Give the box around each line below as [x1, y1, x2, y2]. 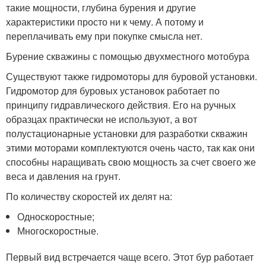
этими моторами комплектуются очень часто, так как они [6, 140, 255, 154]
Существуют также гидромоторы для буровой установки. [6, 69, 257, 83]
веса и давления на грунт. [6, 169, 121, 183]
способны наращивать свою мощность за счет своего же [6, 154, 256, 169]
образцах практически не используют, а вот [6, 112, 197, 126]
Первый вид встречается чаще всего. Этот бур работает [6, 249, 254, 264]
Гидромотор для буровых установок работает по [6, 83, 220, 97]
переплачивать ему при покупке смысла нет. [6, 28, 202, 43]
